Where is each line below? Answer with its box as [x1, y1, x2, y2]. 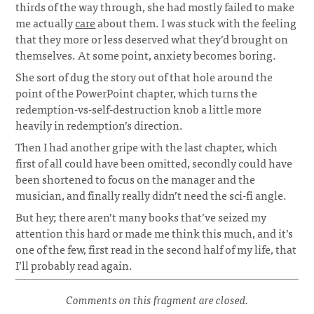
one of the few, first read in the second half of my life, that [15, 240, 297, 258]
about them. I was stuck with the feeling [95, 13, 297, 32]
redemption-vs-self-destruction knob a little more [15, 100, 262, 118]
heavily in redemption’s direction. [15, 116, 184, 134]
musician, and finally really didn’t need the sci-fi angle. [15, 186, 287, 204]
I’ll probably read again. [15, 256, 133, 274]
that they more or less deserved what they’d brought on [15, 29, 289, 48]
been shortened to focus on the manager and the [15, 170, 256, 188]
